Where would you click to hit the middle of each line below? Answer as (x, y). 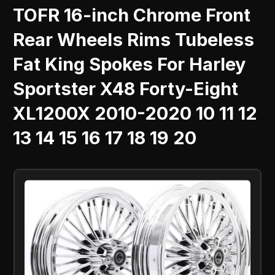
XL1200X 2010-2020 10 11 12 (135, 113)
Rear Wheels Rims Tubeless (134, 39)
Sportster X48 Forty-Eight (126, 88)
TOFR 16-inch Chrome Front (132, 15)
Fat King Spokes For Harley (130, 64)
